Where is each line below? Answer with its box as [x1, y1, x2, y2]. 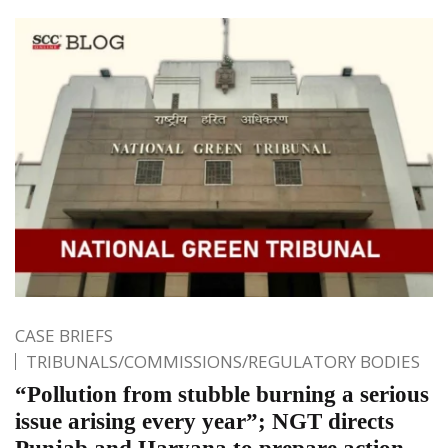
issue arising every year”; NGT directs [15, 408, 394, 434]
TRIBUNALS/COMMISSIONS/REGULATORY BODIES [26, 349, 420, 373]
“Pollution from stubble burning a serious [15, 381, 429, 407]
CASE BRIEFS [15, 323, 113, 347]
